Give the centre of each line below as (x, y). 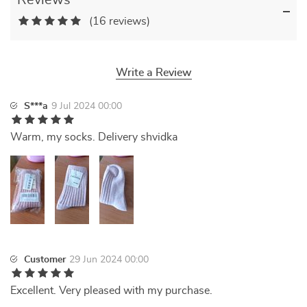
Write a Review (153, 73)
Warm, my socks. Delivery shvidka (94, 137)
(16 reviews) (120, 21)
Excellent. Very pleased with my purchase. (111, 291)
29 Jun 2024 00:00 (109, 260)
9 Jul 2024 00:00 (87, 106)
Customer (45, 260)
